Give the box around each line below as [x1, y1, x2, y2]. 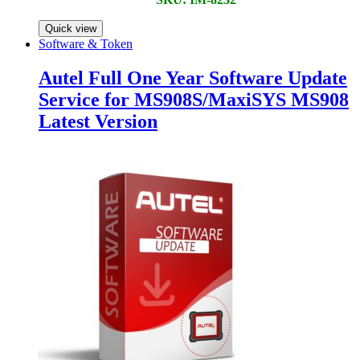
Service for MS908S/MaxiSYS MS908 [39, 88, 349, 110]
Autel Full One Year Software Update [39, 67, 347, 88]
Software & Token [39, 36, 133, 51]
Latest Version [39, 110, 157, 132]
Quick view [45, 22, 96, 35]
